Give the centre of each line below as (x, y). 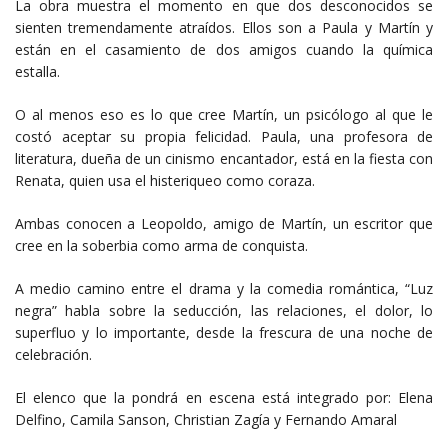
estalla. (37, 72)
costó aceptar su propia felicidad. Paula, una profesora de (224, 137)
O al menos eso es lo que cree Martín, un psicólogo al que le (224, 115)
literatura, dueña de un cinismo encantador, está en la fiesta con (224, 159)
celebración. (53, 355)
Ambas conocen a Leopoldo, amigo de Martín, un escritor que (224, 224)
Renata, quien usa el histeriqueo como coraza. (165, 181)
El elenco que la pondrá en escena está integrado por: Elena (224, 398)
